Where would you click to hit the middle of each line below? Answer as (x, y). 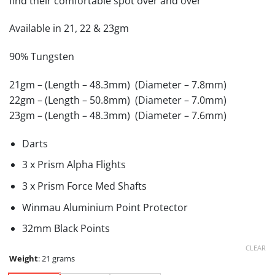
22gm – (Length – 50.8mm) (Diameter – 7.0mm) (118, 100)
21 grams (58, 259)
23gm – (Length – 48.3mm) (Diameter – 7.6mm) (118, 115)
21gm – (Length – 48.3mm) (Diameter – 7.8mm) (118, 84)
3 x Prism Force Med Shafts (84, 186)
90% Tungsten (42, 57)
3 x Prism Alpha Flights (74, 165)
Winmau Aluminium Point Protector (105, 207)
